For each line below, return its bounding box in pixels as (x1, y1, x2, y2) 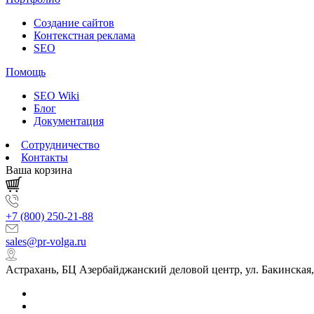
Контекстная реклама (34, 29, 135, 41)
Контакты (21, 151, 68, 163)
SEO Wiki (34, 90, 79, 102)
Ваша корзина (6, 164, 72, 176)
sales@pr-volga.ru (6, 235, 86, 247)
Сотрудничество (21, 139, 100, 151)
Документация (34, 115, 104, 127)
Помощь (6, 66, 46, 78)
